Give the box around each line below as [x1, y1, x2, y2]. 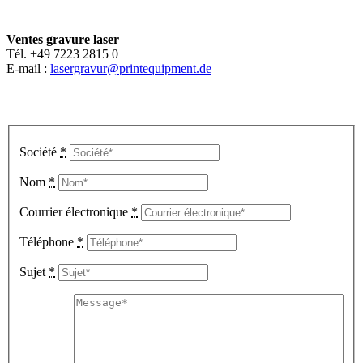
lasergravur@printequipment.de [50, 62, 211, 76]
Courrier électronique [19, 204, 131, 219]
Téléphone [19, 234, 77, 249]
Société [19, 144, 60, 159]
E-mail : [6, 62, 50, 76]
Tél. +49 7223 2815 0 [6, 47, 118, 62]
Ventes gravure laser [6, 32, 119, 47]
